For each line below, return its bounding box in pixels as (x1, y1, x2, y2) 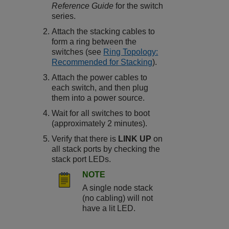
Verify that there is (52, 134, 119, 144)
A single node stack (82, 184, 153, 193)
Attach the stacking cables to (52, 27, 155, 36)
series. (52, 12, 76, 21)
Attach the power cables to (52, 73, 148, 82)
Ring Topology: (103, 48, 158, 57)
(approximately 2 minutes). (52, 119, 148, 128)
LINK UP (118, 134, 152, 144)
